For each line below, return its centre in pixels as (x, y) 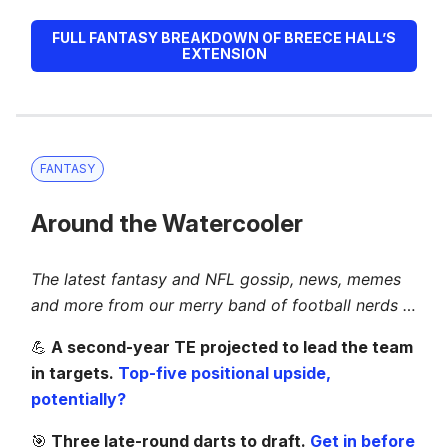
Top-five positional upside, (224, 372)
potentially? (78, 398)
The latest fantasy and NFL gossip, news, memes (216, 278)
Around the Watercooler (167, 223)
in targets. (74, 372)
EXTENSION (224, 53)
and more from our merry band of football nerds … (223, 304)
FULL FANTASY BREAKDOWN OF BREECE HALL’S (224, 37)
